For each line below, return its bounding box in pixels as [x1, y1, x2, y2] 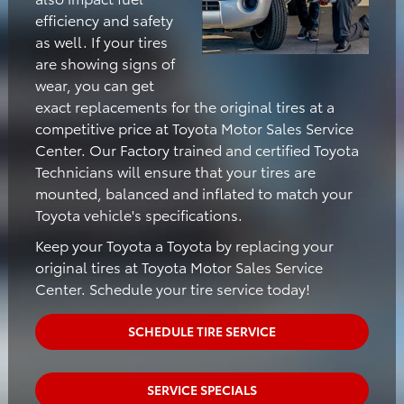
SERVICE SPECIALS [147, 381, 257, 399]
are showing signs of [34, 52, 175, 73]
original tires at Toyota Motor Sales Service [34, 256, 323, 277]
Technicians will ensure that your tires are [34, 161, 316, 181]
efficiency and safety [34, 9, 173, 30]
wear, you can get [34, 74, 154, 95]
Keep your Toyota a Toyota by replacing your [34, 234, 334, 255]
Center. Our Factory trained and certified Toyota [34, 139, 359, 160]
